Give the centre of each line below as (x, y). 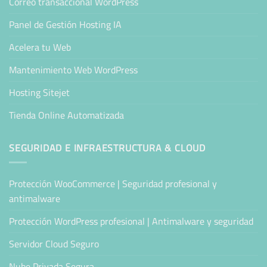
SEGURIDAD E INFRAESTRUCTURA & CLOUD (107, 148)
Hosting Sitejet (39, 92)
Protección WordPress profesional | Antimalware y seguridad (131, 221)
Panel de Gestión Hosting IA (65, 24)
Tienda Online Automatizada (66, 115)
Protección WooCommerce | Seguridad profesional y (113, 184)
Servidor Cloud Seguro (54, 244)
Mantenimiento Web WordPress (73, 69)
